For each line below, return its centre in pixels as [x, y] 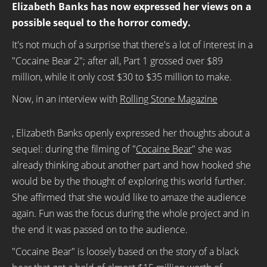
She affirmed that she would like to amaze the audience [129, 197]
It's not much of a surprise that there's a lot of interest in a [132, 45]
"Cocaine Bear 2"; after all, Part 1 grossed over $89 [117, 61]
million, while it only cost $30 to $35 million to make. [122, 77]
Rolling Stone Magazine [169, 99]
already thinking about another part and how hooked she [131, 165]
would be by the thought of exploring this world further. [129, 181]
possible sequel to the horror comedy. [101, 23]
